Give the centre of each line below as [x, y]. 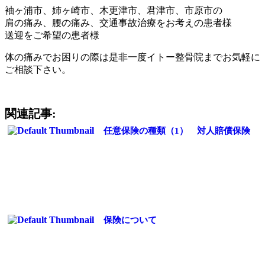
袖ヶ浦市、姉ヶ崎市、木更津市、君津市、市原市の [114, 10]
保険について [130, 219]
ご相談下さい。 [38, 69]
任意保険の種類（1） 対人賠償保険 [177, 130]
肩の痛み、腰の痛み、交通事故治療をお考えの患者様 [118, 22]
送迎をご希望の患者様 [52, 35]
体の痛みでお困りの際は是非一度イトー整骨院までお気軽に [132, 57]
